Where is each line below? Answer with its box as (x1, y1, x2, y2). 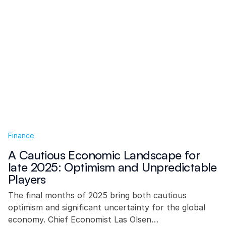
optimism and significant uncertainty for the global (8, 202, 205, 212)
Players (8, 172, 46, 187)
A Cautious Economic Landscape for (8, 147, 200, 162)
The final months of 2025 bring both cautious (8, 190, 187, 200)
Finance (8, 131, 34, 140)
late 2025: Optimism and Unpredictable (8, 159, 217, 175)
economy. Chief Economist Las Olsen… (8, 214, 158, 224)
